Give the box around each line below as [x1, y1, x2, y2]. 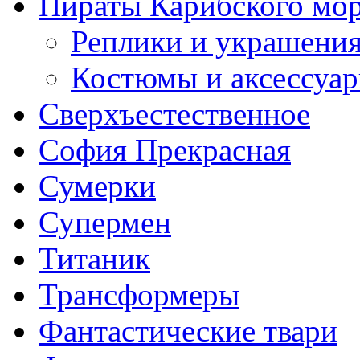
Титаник [39, 241, 150, 276]
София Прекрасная [39, 133, 291, 167]
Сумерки [39, 169, 156, 203]
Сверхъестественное [39, 96, 310, 131]
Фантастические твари [39, 313, 337, 348]
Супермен [39, 205, 171, 239]
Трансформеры [39, 277, 239, 312]
